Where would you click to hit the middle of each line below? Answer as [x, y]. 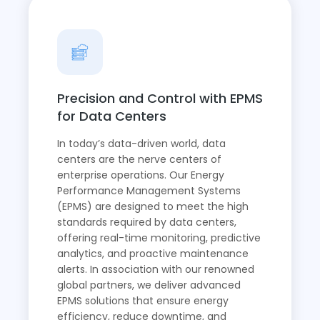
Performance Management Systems [149, 191]
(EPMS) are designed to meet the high [153, 207]
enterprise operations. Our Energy [141, 175]
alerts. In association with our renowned [156, 270]
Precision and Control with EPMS [160, 99]
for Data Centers [112, 116]
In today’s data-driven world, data [141, 144]
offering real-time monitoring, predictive [159, 238]
